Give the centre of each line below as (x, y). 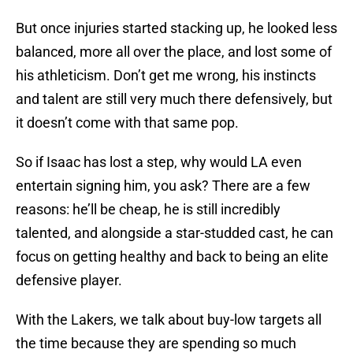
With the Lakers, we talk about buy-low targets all (169, 320)
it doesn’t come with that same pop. (127, 123)
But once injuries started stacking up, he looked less (176, 28)
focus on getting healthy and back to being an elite (172, 257)
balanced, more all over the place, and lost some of (174, 52)
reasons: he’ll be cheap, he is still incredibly (148, 210)
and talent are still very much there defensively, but (174, 99)
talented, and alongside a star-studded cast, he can (175, 233)
